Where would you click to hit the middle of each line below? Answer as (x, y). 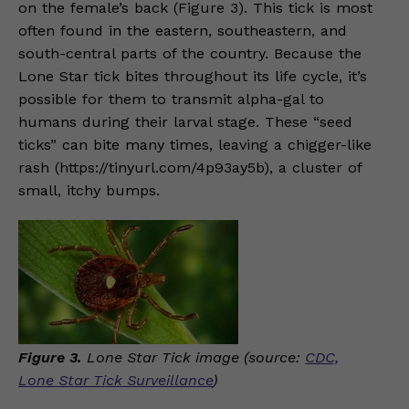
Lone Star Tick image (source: (194, 357)
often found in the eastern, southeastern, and (183, 30)
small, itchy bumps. (89, 190)
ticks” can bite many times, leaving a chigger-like (195, 144)
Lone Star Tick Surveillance (115, 380)
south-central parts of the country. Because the (190, 53)
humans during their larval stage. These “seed (185, 121)
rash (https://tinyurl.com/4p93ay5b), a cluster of (190, 167)
